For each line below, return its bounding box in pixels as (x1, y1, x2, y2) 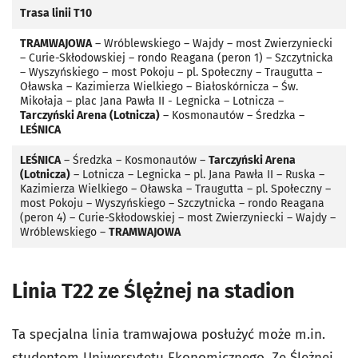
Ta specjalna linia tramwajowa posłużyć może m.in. (12, 325, 325, 343)
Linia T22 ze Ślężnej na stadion (12, 278, 295, 304)
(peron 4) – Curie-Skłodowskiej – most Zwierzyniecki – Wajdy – (20, 210, 336, 225)
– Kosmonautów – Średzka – (160, 108, 304, 122)
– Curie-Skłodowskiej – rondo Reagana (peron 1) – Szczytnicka (20, 50, 333, 65)
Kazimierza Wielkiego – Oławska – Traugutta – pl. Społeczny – (20, 181, 331, 196)
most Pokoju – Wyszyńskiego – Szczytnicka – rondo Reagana (20, 196, 324, 210)
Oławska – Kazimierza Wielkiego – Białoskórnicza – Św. (20, 79, 298, 93)
